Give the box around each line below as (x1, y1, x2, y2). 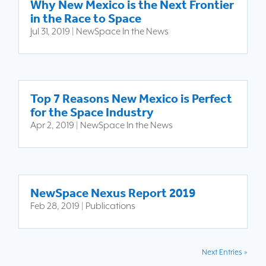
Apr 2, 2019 (30, 120, 75, 132)
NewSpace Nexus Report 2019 (30, 185, 196, 200)
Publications (85, 200, 136, 212)
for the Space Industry (30, 105, 154, 120)
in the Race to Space (30, 11, 142, 26)
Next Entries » (201, 248, 248, 257)
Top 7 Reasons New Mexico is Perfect (30, 91, 233, 106)
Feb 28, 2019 (30, 200, 80, 212)
